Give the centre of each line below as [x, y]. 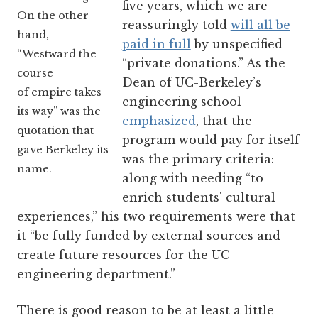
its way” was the [59, 112]
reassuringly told [176, 24]
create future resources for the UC [124, 254]
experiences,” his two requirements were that [156, 216]
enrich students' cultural [198, 197]
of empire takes [59, 93]
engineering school [181, 101]
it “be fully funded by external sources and [149, 235]
